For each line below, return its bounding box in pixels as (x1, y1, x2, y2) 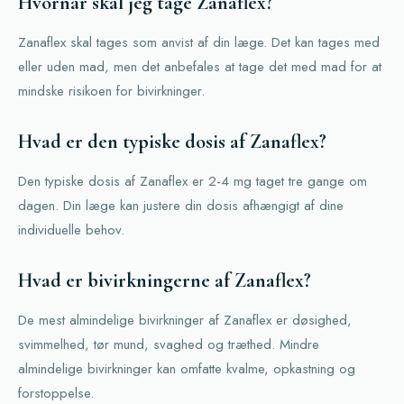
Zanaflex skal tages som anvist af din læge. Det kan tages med (18, 32, 380, 53)
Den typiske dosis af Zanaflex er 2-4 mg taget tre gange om (18, 171, 367, 192)
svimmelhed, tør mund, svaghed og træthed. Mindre (18, 335, 319, 355)
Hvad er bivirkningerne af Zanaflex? (18, 269, 311, 293)
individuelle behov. (18, 220, 124, 241)
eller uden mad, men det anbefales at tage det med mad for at (18, 57, 381, 78)
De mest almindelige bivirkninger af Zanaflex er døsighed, (18, 310, 352, 331)
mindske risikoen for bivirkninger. (18, 81, 205, 102)
